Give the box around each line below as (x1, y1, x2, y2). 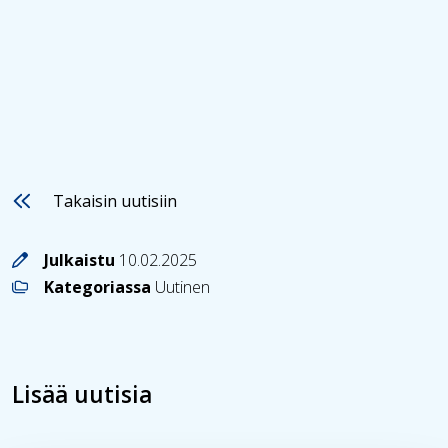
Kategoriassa (44, 275, 155, 298)
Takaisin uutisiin (52, 189, 177, 212)
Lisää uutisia (12, 378, 152, 410)
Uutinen (155, 275, 210, 298)
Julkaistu (44, 248, 119, 271)
